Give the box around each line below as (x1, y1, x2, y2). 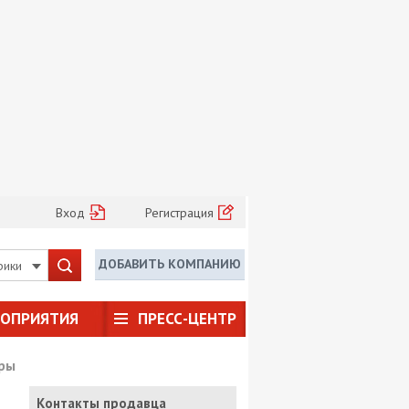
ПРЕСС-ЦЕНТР (138, 309, 236, 330)
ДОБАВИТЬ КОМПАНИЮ (99, 256, 242, 273)
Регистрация (145, 204, 215, 222)
